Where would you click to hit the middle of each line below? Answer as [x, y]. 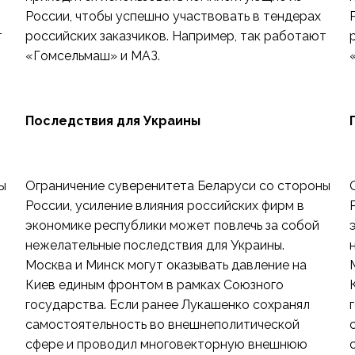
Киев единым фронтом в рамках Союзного [154, 285]
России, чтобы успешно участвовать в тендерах [173, 16]
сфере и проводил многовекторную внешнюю [166, 344]
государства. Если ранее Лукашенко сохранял [167, 305]
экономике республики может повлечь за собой [172, 225]
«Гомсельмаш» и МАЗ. [92, 56]
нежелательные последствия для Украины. [155, 245]
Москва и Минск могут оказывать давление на [166, 265]
